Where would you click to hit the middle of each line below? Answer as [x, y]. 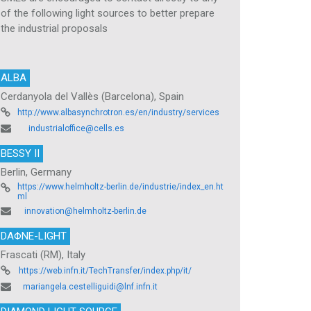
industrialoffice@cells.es [76, 128]
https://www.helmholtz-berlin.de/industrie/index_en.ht [120, 186]
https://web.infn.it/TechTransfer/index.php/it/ [105, 270]
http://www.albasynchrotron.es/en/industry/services [118, 112]
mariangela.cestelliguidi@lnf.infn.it [90, 286]
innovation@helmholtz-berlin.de [85, 211]
